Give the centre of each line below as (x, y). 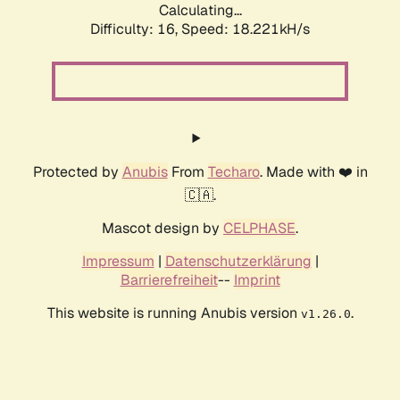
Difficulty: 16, (136, 29)
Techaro (233, 172)
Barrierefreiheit (169, 280)
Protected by (77, 172)
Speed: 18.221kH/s (246, 29)
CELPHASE (259, 229)
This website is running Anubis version (174, 313)
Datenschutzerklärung (238, 262)
